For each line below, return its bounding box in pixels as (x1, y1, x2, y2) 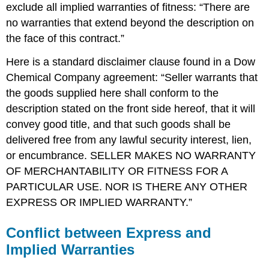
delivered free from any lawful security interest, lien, (6, 133, 252, 146)
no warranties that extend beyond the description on (6, 16, 255, 29)
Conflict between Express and (6, 224, 212, 241)
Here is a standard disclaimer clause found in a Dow (6, 55, 256, 68)
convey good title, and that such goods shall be (6, 118, 231, 130)
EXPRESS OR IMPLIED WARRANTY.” (6, 196, 193, 208)
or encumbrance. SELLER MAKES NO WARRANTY (6, 149, 256, 162)
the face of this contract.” (6, 32, 125, 44)
